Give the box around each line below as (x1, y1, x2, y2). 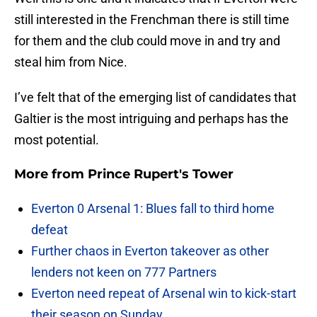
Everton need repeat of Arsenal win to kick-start (31, 286, 296, 301)
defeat (31, 222, 68, 238)
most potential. (14, 132, 99, 148)
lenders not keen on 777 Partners (31, 265, 217, 280)
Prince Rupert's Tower (88, 166, 234, 183)
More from (14, 166, 88, 183)
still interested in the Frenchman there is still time (14, 12, 289, 28)
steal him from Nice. (14, 54, 127, 70)
